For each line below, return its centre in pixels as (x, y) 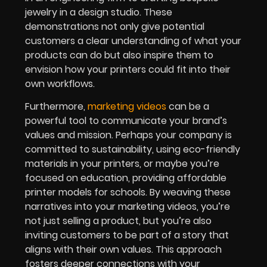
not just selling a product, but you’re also (118, 221)
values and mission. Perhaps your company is (128, 135)
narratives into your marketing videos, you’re (128, 206)
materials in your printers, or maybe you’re (122, 163)
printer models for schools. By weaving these (128, 192)
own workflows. (60, 83)
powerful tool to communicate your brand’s (126, 120)
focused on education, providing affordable (126, 178)
